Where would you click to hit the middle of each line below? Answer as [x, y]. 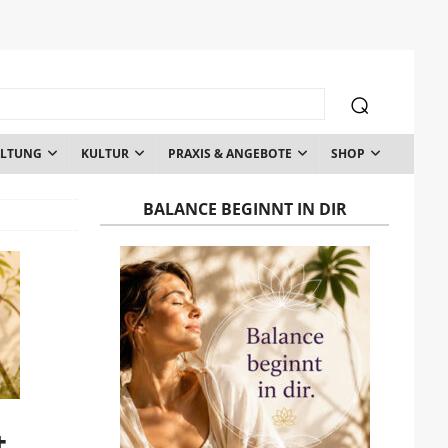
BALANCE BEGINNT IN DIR [244, 208]
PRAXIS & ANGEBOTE [229, 153]
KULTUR [104, 153]
